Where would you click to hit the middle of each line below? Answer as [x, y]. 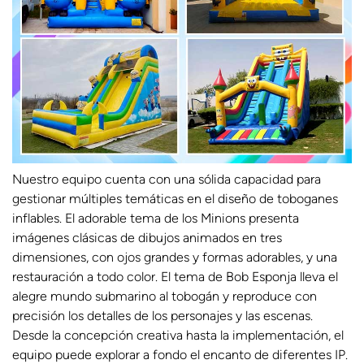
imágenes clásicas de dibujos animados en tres [147, 238]
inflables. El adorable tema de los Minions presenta [156, 219]
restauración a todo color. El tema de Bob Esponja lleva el [175, 277]
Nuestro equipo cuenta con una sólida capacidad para [167, 180]
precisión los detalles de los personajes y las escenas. [162, 316]
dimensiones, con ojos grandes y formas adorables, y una [175, 258]
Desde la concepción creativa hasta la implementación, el [178, 336]
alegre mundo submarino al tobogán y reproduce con [165, 297]
